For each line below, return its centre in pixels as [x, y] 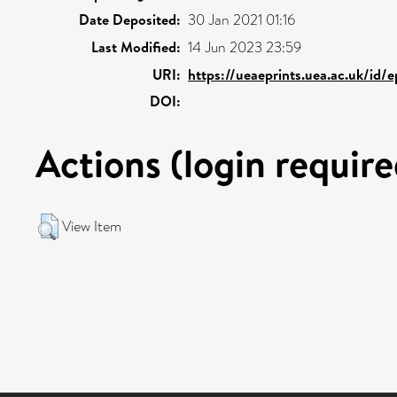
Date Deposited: [130, 19]
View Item [92, 226]
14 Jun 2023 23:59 [245, 47]
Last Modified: [136, 47]
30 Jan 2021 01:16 [241, 20]
